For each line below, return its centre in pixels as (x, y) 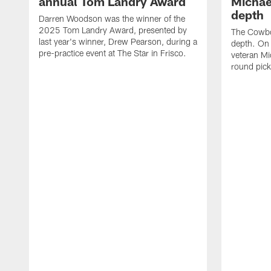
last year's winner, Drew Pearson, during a (118, 42)
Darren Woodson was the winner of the (112, 19)
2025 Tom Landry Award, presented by (113, 30)
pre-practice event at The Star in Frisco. (113, 53)
